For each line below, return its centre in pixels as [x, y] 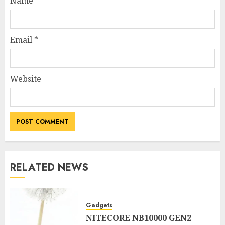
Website [26, 79]
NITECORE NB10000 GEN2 [139, 218]
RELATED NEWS [49, 168]
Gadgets [99, 205]
